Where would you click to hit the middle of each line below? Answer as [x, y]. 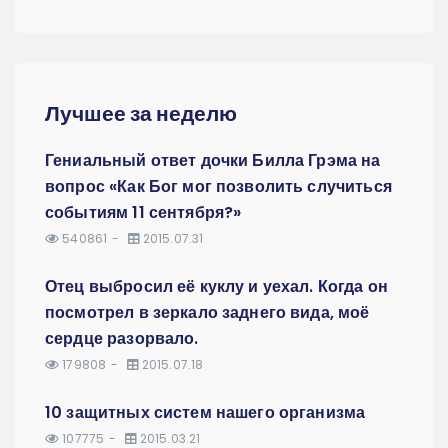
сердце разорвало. [122, 339]
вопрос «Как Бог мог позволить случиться [218, 187]
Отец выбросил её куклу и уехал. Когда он [216, 287]
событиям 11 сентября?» [143, 213]
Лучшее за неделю [141, 114]
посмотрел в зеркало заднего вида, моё [207, 313]
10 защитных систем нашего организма [205, 413]
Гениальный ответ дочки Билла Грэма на [213, 161]
